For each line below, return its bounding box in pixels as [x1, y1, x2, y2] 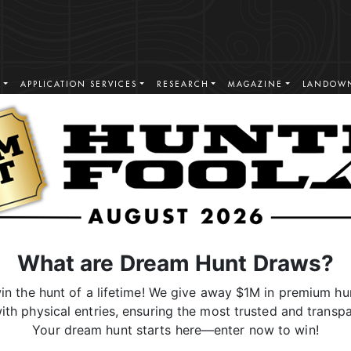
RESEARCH [156, 79, 209, 89]
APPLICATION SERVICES [20, 79, 138, 89]
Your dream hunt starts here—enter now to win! [32, 322, 319, 338]
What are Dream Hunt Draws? [16, 250, 335, 277]
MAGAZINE [228, 79, 284, 89]
